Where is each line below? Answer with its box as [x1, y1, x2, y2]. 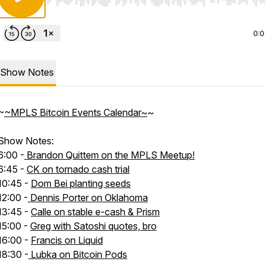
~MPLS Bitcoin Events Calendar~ [4, 106, 147, 118]
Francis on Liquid [31, 234, 103, 246]
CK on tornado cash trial [27, 163, 130, 175]
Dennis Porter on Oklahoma [28, 192, 148, 203]
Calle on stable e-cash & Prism [31, 206, 160, 218]
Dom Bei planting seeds [31, 177, 131, 189]
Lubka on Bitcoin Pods [28, 248, 127, 260]
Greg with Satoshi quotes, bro [30, 220, 157, 232]
